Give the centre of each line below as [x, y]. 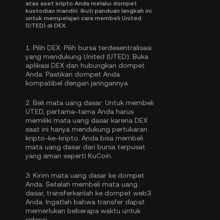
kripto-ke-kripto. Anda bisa [70, 138]
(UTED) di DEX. [46, 26]
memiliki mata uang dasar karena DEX [87, 120]
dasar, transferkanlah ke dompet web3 [88, 193]
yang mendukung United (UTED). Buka [87, 56]
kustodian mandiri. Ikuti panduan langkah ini [89, 11]
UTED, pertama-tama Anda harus [80, 111]
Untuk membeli [128, 103]
